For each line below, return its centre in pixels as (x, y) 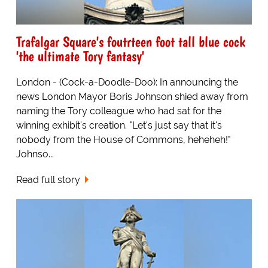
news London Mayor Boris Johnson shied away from (132, 96)
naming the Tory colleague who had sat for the (118, 111)
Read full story (48, 179)
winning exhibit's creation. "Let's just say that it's (119, 125)
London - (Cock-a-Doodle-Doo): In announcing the (127, 82)
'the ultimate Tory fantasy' (80, 56)
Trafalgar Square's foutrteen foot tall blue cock (130, 41)
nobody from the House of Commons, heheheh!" (123, 139)
